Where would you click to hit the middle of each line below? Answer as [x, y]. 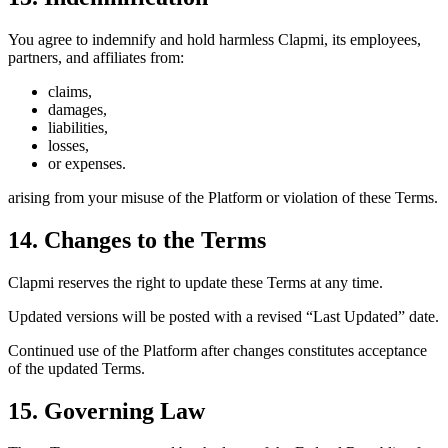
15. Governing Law [106, 410]
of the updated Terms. [76, 368]
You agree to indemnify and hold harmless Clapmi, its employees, [214, 39]
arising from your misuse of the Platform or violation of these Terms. [223, 197]
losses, [68, 145]
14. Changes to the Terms [137, 239]
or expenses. [87, 163]
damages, [77, 109]
